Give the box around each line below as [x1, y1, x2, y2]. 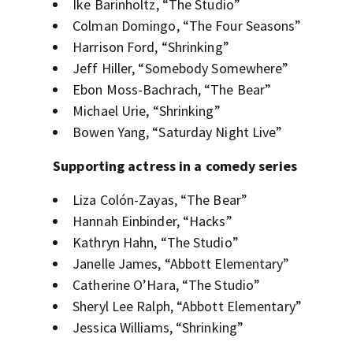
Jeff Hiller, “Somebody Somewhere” [72, 59, 289, 78]
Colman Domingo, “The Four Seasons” [72, 17, 302, 35]
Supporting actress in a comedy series [53, 157, 297, 176]
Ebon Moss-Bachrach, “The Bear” [72, 80, 272, 99]
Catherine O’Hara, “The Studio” [72, 276, 261, 295]
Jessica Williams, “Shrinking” [72, 318, 244, 337]
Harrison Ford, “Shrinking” [72, 38, 229, 57]
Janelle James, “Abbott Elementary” [72, 255, 290, 273]
